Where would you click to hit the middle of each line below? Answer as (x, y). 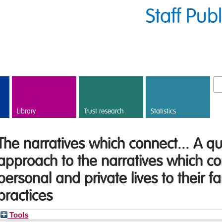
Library (26, 111)
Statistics (163, 111)
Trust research (104, 111)
